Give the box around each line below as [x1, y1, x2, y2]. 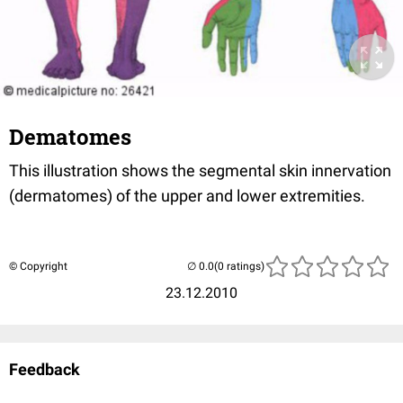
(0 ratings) [214, 259, 264, 273]
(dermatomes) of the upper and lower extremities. [9, 185, 365, 205]
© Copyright [9, 259, 67, 273]
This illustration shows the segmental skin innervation [9, 160, 391, 180]
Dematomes [9, 121, 131, 151]
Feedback [9, 359, 80, 379]
